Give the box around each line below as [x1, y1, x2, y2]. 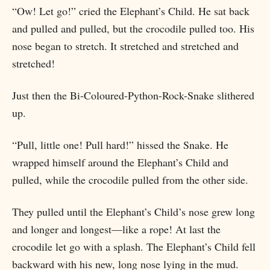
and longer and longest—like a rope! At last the [12, 222, 221, 236]
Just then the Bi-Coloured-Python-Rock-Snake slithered [12, 88, 254, 102]
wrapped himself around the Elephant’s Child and [12, 155, 228, 169]
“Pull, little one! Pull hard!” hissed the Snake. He [12, 137, 228, 152]
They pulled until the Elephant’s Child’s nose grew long [12, 204, 255, 219]
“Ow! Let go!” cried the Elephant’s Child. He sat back [12, 4, 250, 18]
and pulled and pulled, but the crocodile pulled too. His [12, 21, 254, 36]
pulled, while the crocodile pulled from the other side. [12, 172, 248, 187]
